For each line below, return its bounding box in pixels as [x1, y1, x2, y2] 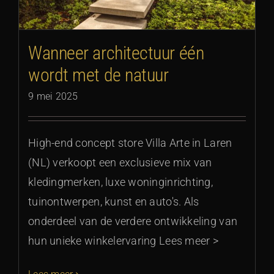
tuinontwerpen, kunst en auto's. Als [28, 195, 199, 209]
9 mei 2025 [28, 91, 78, 103]
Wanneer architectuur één [28, 42, 204, 64]
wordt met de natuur [28, 64, 169, 86]
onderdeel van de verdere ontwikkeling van [28, 215, 238, 228]
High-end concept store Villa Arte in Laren [28, 136, 232, 150]
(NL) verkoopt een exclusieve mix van [28, 156, 212, 169]
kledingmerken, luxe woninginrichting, [28, 176, 213, 189]
